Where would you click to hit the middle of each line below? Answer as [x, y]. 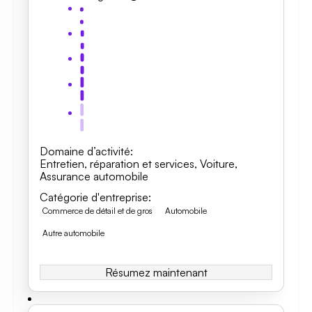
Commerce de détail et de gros [97, 211]
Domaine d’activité [85, 151]
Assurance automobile [94, 176]
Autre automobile [73, 233]
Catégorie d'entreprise [94, 197]
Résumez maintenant [156, 272]
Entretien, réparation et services [117, 164]
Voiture [217, 164]
